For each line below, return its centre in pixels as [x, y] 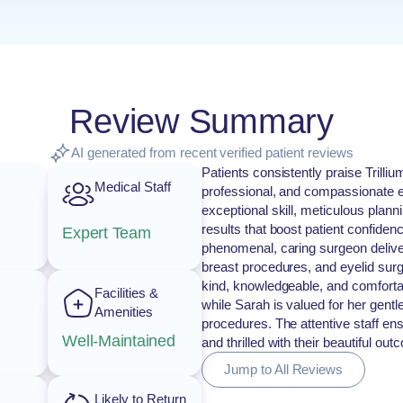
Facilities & [126, 293]
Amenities [124, 312]
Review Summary [201, 121]
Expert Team [107, 233]
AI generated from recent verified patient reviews [212, 152]
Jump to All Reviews [284, 369]
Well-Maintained [119, 341]
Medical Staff [133, 187]
